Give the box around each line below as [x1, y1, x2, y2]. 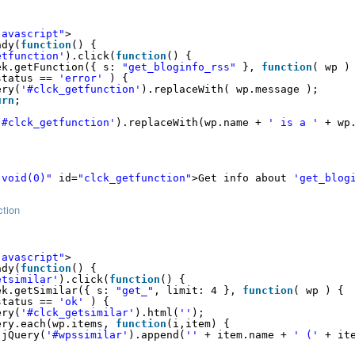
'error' [59, 72, 103, 84]
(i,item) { [166, 318, 230, 330]
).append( [128, 329, 185, 341]
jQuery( [2, 329, 46, 341]
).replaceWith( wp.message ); [141, 83, 319, 95]
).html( [135, 307, 179, 319]
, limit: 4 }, [154, 284, 242, 296]
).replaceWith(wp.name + [116, 116, 268, 128]
